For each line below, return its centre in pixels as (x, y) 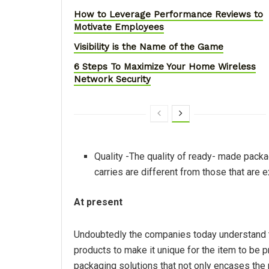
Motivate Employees (119, 27)
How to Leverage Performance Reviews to (168, 15)
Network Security (112, 80)
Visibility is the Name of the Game (149, 47)
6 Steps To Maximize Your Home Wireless (165, 67)
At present (98, 202)
